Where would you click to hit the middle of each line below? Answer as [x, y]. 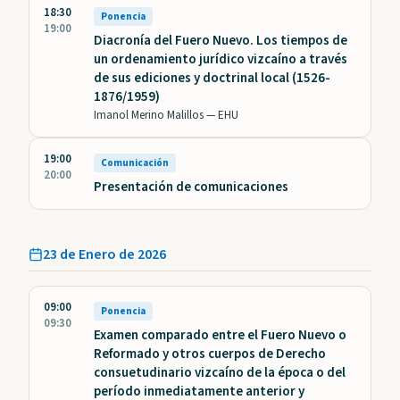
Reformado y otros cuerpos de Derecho [210, 354]
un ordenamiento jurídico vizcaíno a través [221, 60]
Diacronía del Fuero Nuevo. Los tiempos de [221, 41]
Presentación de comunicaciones [191, 187]
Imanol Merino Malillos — [156, 116]
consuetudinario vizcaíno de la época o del [220, 373]
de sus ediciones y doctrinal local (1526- [212, 79]
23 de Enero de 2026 [104, 255]
